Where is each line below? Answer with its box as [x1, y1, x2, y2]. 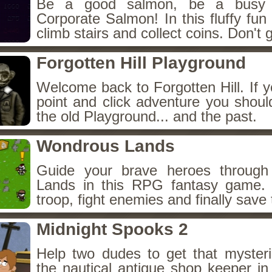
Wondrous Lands [36, 137, 175, 155]
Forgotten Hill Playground [36, 53, 246, 72]
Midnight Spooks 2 [36, 220, 188, 239]
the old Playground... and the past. [36, 108, 257, 124]
